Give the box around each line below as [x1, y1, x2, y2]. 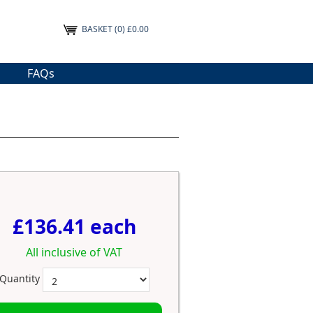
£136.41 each [12, 213, 136, 240]
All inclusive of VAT [26, 245, 122, 261]
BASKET [78, 23, 115, 35]
